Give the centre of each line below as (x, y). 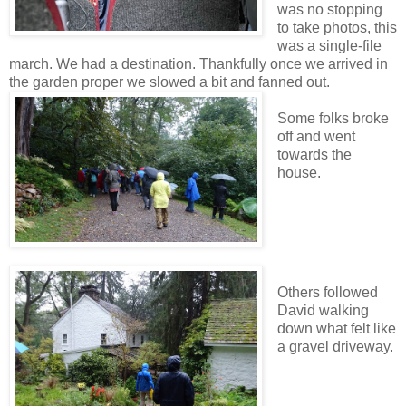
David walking (323, 311)
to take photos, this (337, 27)
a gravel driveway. (335, 347)
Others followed (327, 293)
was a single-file (329, 45)
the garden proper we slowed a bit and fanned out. (169, 82)
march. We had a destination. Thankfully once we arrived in (198, 63)
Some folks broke (333, 118)
